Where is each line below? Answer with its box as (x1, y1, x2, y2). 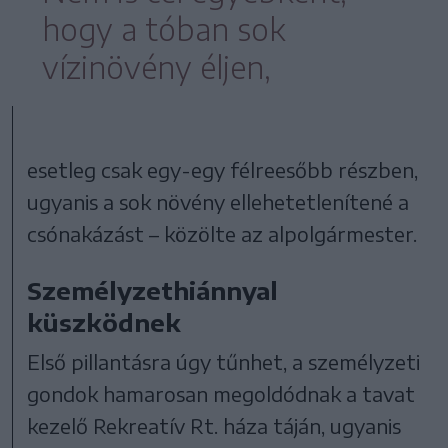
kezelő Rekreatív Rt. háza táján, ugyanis (27, 413, 402, 439)
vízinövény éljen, (42, 48, 271, 87)
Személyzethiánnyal (27, 275, 279, 306)
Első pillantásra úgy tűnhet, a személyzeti (27, 349, 421, 375)
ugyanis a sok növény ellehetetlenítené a (27, 189, 410, 215)
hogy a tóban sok (42, 10, 285, 49)
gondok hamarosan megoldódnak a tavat (27, 381, 416, 407)
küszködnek (27, 307, 182, 338)
